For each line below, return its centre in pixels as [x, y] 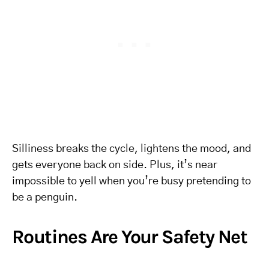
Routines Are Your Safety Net [130, 237]
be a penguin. [45, 198]
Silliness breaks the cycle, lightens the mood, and [131, 149]
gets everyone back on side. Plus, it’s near [115, 165]
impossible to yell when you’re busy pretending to [131, 181]
